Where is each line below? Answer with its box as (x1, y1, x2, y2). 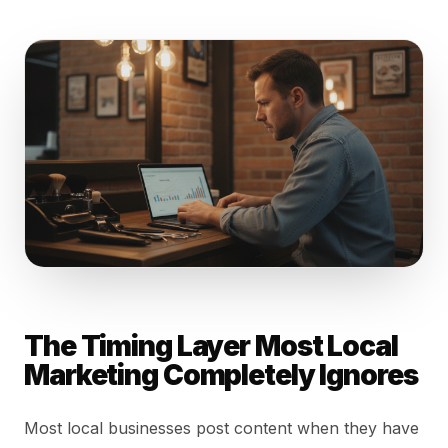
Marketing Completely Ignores (24, 358, 418, 393)
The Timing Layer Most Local (24, 329, 398, 364)
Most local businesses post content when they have (24, 418, 419, 439)
